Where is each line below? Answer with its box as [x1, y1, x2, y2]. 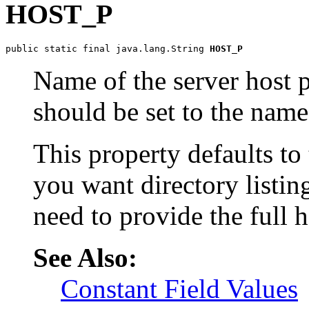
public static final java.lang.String [6, 43, 210, 54]
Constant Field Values [61, 273, 298, 303]
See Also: [33, 242, 137, 272]
